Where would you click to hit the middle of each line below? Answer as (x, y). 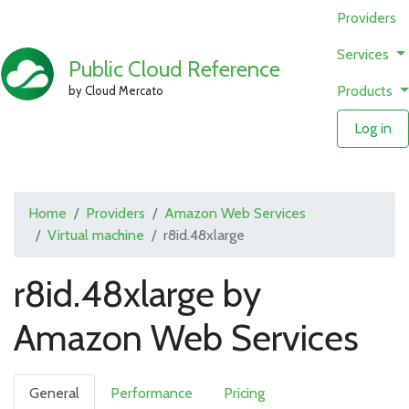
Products (367, 91)
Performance (152, 393)
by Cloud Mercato (116, 90)
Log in (373, 128)
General (54, 393)
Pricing (244, 393)
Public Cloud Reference (175, 68)
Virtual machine (96, 235)
